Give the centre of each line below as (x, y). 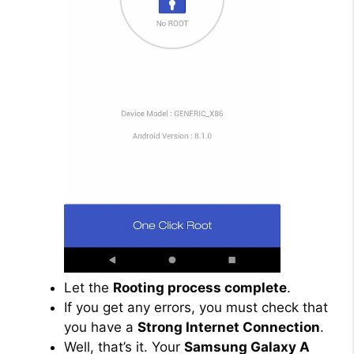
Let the (88, 287)
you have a (101, 327)
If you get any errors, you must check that (196, 307)
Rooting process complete (200, 287)
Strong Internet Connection (229, 327)
